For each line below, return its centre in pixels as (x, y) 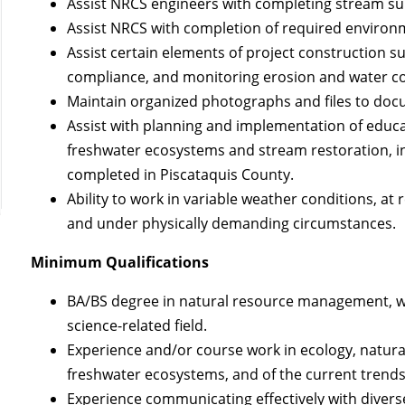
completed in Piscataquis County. (181, 174)
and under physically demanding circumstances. (232, 223)
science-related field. (137, 325)
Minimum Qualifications (120, 262)
